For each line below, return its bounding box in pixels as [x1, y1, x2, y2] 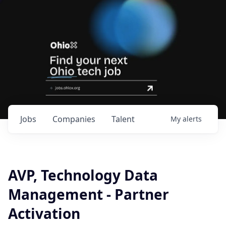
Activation [8, 204, 80, 223]
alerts [183, 114, 202, 124]
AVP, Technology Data [8, 165, 158, 185]
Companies [52, 114, 95, 125]
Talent [111, 114, 135, 125]
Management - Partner [8, 185, 169, 204]
